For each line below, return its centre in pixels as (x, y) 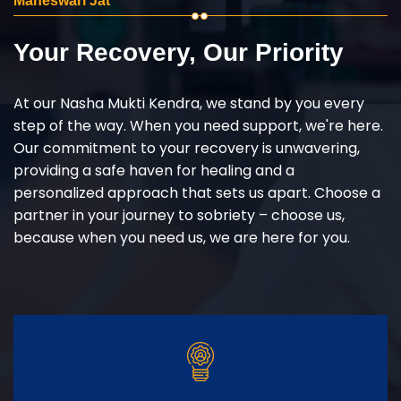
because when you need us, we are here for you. (182, 237)
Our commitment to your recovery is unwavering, (187, 148)
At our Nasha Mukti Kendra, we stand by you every (189, 103)
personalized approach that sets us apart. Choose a (197, 192)
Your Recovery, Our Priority (179, 52)
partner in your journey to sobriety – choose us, (179, 215)
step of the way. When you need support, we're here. (198, 125)
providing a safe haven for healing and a (154, 170)
